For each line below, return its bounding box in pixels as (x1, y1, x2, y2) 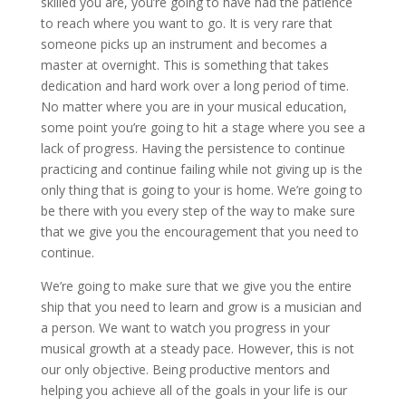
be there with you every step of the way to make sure (40, 201, 355, 219)
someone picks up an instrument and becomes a (40, 34, 327, 53)
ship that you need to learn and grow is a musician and (40, 297, 362, 315)
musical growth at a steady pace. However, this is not (40, 339, 354, 357)
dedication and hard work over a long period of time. (40, 76, 349, 94)
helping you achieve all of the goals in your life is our (40, 381, 347, 399)
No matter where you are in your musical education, (40, 97, 347, 115)
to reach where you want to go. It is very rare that (40, 14, 333, 32)
